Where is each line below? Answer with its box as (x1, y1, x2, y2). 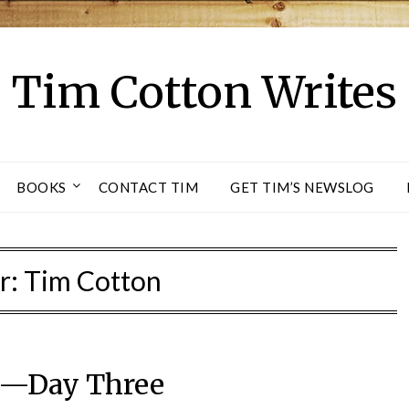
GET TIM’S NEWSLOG (230, 179, 374, 195)
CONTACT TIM (98, 179, 198, 195)
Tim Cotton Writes (12, 65, 397, 120)
